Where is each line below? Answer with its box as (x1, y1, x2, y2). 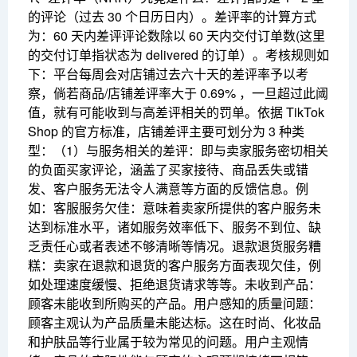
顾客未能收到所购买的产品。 (28, 294, 194, 313)
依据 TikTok (257, 103, 324, 122)
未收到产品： (245, 275, 321, 294)
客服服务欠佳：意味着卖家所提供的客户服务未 (53, 198, 321, 218)
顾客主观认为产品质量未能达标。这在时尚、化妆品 (28, 313, 321, 332)
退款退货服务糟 (232, 237, 321, 256)
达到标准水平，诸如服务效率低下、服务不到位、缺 (28, 218, 321, 237)
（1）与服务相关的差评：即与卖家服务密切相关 (53, 141, 328, 160)
